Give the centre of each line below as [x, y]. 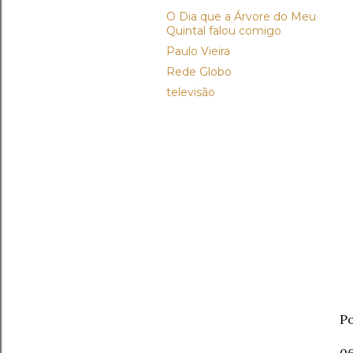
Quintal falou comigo [224, 31]
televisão [191, 92]
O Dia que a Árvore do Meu [241, 17]
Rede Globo [199, 72]
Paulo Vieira [198, 51]
